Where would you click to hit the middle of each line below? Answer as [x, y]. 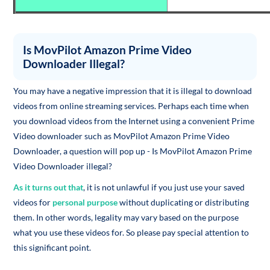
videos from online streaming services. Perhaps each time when [131, 106]
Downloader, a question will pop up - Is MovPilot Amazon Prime [133, 151]
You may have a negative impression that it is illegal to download [133, 91]
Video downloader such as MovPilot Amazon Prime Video [122, 136]
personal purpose [85, 202]
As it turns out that [49, 187]
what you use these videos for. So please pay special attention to [131, 233]
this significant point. [52, 248]
